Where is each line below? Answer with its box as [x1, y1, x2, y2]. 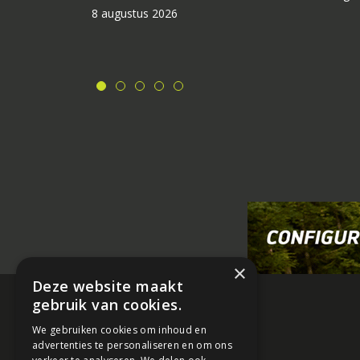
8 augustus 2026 [92, 6, 178, 22]
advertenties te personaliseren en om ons [32, 338, 233, 352]
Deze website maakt [32, 276, 184, 296]
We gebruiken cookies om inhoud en [32, 323, 207, 337]
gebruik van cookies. [32, 295, 182, 314]
